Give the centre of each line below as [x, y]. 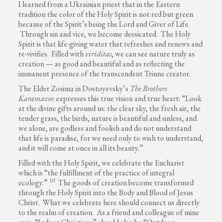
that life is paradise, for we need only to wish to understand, [111, 138]
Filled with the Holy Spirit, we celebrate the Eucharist [102, 163]
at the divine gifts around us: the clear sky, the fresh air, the [110, 108]
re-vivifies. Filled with [52, 54]
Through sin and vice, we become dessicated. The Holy [105, 34]
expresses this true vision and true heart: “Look [128, 98]
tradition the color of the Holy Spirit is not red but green [106, 14]
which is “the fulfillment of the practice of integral [97, 172]
